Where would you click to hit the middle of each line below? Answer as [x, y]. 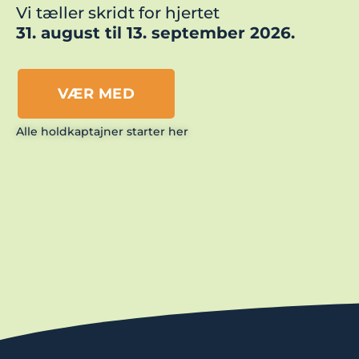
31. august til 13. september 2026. [155, 33]
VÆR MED [96, 93]
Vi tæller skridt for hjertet [118, 13]
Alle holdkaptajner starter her [102, 132]
